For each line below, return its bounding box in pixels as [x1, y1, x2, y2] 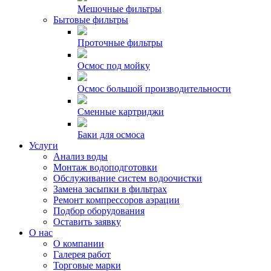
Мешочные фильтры [77, 4, 162, 14]
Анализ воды [53, 151, 108, 162]
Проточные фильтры [77, 38, 163, 48]
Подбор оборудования [53, 206, 145, 216]
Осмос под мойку [77, 60, 150, 71]
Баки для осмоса [77, 129, 145, 140]
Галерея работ [53, 249, 111, 260]
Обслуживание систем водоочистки [53, 173, 202, 183]
